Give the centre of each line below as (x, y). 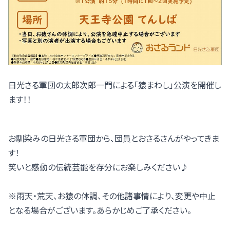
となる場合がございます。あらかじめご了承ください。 (100, 210)
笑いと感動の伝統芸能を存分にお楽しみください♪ (98, 167)
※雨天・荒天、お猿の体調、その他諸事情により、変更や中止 (112, 196)
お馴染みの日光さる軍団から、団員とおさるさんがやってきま (114, 138)
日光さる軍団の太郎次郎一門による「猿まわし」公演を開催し (115, 85)
